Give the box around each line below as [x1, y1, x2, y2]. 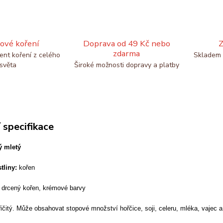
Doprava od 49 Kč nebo [83, 38, 170, 49]
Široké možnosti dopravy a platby [74, 60, 179, 70]
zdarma [113, 48, 140, 59]
